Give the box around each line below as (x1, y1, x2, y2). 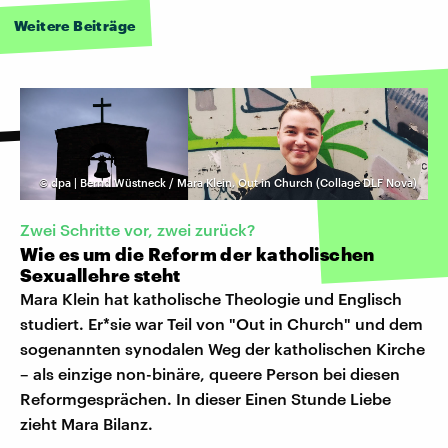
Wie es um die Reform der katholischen (20, 242, 375, 265)
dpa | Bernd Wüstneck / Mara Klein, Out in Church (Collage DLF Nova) (51, 175, 417, 189)
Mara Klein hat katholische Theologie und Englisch (20, 288, 402, 308)
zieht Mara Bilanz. (20, 413, 153, 433)
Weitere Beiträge (14, 16, 136, 34)
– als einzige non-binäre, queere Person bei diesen (20, 363, 400, 383)
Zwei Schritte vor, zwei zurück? (20, 219, 255, 239)
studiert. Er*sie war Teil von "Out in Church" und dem (20, 313, 423, 333)
